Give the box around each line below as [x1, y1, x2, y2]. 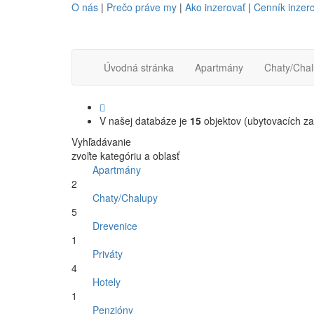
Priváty [93, 247, 123, 261]
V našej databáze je [100, 114, 190, 128]
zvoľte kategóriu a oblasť [71, 149, 179, 163]
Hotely [93, 275, 121, 289]
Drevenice [93, 219, 137, 233]
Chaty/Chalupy [93, 191, 158, 205]
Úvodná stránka [104, 60, 174, 74]
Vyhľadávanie [71, 135, 131, 149]
